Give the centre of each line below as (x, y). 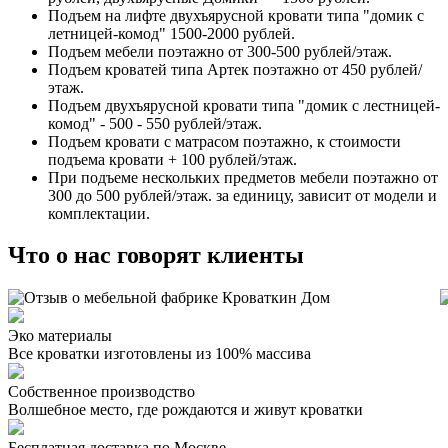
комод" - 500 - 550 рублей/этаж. (155, 123)
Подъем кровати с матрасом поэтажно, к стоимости (224, 141)
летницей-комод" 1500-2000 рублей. (171, 33)
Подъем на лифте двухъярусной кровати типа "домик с (236, 15)
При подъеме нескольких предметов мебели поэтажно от (243, 177)
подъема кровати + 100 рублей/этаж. (172, 159)
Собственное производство (101, 392)
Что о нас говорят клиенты (156, 255)
